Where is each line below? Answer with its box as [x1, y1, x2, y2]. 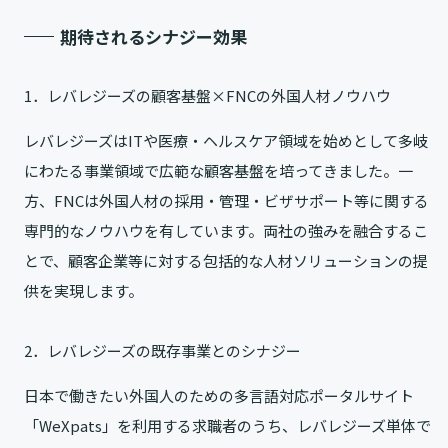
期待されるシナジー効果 [60, 24, 247, 50]
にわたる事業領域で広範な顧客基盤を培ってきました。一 [24, 160, 413, 182]
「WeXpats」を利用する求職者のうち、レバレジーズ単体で [24, 415, 431, 437]
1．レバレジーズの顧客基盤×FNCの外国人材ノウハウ [24, 85, 391, 107]
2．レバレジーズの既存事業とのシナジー [24, 340, 301, 362]
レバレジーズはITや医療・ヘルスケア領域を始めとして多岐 [24, 130, 428, 152]
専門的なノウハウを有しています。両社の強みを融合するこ [24, 220, 428, 242]
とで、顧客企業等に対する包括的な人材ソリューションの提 [24, 250, 428, 272]
